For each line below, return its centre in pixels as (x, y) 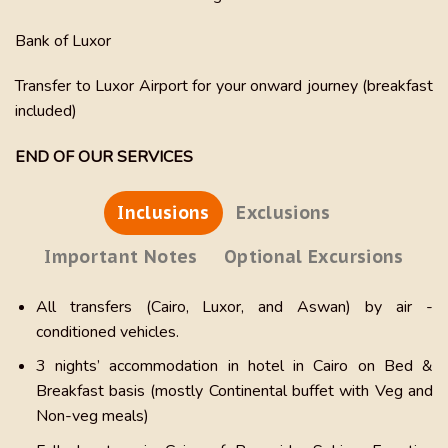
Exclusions (283, 212)
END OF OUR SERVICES (104, 157)
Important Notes (121, 256)
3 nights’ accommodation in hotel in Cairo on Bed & (234, 366)
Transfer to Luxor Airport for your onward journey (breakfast (224, 86)
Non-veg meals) (92, 416)
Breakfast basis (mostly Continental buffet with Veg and (234, 391)
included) (46, 111)
